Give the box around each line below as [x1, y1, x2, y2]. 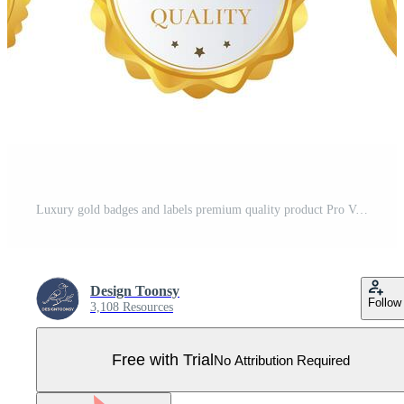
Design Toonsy [90, 283, 179, 298]
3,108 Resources [90, 300, 173, 314]
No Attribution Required [214, 352, 350, 368]
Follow [368, 296, 401, 309]
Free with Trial [112, 350, 214, 369]
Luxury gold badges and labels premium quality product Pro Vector [355, 203, 368, 216]
